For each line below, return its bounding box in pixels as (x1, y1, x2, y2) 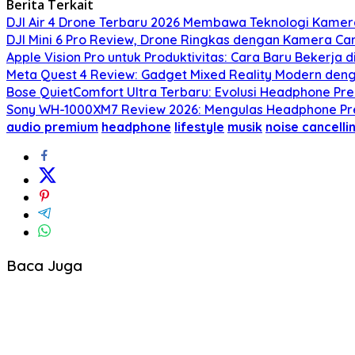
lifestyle (174, 119, 224, 136)
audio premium (6, 119, 98, 136)
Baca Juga (6, 256, 82, 276)
